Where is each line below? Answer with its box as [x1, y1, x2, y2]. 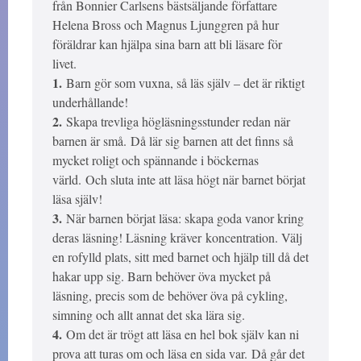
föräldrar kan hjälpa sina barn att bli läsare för [52, 35, 282, 53]
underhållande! [52, 93, 128, 111]
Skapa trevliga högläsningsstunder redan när [62, 113, 290, 131]
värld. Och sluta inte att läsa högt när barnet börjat [52, 171, 305, 189]
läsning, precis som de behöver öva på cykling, [52, 287, 288, 305]
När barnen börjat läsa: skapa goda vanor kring [62, 210, 304, 227]
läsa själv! [52, 190, 102, 208]
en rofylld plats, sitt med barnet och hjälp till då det [52, 248, 309, 266]
